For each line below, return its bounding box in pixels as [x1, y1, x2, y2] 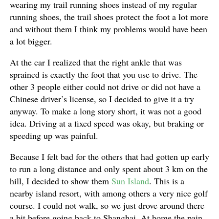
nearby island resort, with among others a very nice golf [10, 187, 208, 199]
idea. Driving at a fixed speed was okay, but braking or [10, 117, 204, 129]
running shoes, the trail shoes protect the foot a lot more [10, 11, 208, 22]
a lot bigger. [10, 35, 52, 47]
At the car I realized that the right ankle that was [10, 56, 182, 68]
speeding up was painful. [10, 130, 98, 141]
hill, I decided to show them [10, 175, 111, 187]
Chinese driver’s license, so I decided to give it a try [10, 93, 194, 105]
